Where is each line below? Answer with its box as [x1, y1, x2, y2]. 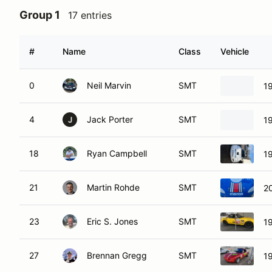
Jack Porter [87, 114, 133, 124]
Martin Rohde [87, 182, 140, 192]
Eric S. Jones [87, 216, 138, 226]
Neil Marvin [87, 80, 131, 90]
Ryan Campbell [87, 148, 147, 158]
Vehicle [220, 46, 249, 56]
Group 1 [19, 8, 60, 21]
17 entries [68, 9, 112, 21]
